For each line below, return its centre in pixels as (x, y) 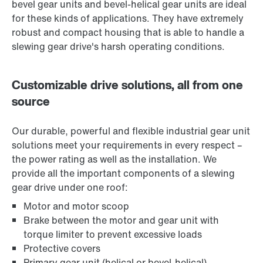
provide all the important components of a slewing (123, 173)
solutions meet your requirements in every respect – (127, 145)
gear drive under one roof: (70, 188)
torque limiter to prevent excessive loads (113, 235)
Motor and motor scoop (76, 206)
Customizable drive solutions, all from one (127, 85)
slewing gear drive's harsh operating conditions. (118, 47)
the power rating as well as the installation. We (114, 159)
